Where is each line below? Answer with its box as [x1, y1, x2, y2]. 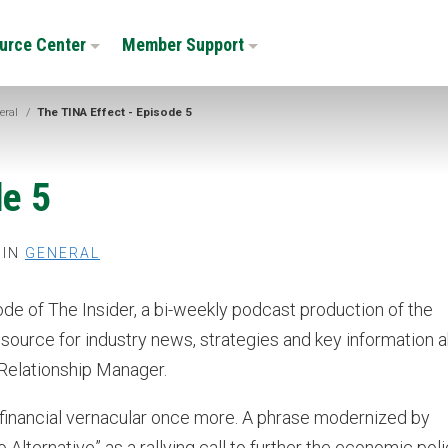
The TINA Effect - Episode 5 [37, 105, 192, 120]
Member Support [121, 34, 248, 56]
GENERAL [25, 244, 100, 261]
